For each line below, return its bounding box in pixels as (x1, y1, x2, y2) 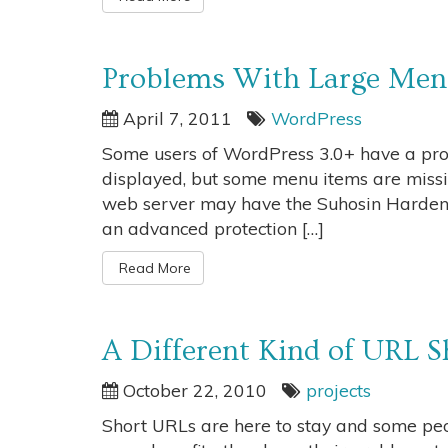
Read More (115, 259, 191, 277)
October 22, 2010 (118, 379, 267, 401)
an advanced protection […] (102, 217, 324, 239)
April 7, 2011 (118, 107, 232, 129)
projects (306, 379, 371, 401)
